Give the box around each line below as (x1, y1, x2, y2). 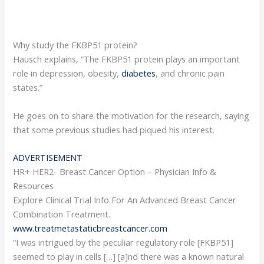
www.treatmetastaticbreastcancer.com (13, 222, 168, 235)
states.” (13, 81, 43, 94)
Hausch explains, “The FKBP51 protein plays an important (13, 53, 240, 65)
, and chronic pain (156, 67, 225, 80)
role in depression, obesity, (13, 67, 122, 80)
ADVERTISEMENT (13, 151, 83, 164)
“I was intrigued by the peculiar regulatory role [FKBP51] (13, 236, 234, 249)
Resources (13, 180, 54, 192)
